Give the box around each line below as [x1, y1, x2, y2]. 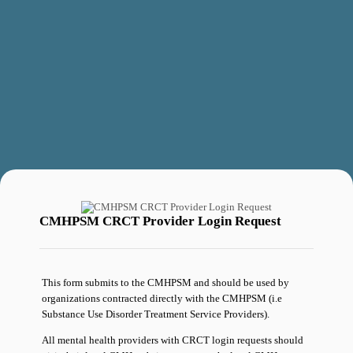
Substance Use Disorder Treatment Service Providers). [42, 307, 270, 320]
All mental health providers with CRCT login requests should [42, 333, 304, 346]
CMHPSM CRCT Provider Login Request [39, 214, 282, 229]
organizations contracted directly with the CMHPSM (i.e [42, 292, 283, 304]
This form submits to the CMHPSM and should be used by [42, 276, 290, 288]
